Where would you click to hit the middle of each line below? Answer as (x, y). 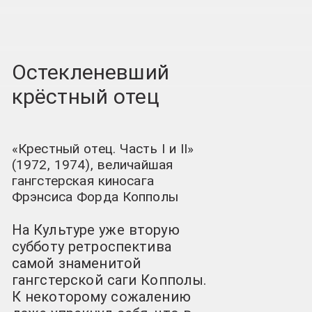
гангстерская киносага (83, 181)
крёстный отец (85, 96)
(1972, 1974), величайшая (92, 165)
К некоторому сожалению (101, 296)
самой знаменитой (76, 263)
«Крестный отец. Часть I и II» (103, 149)
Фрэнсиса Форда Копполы (95, 197)
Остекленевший (90, 72)
